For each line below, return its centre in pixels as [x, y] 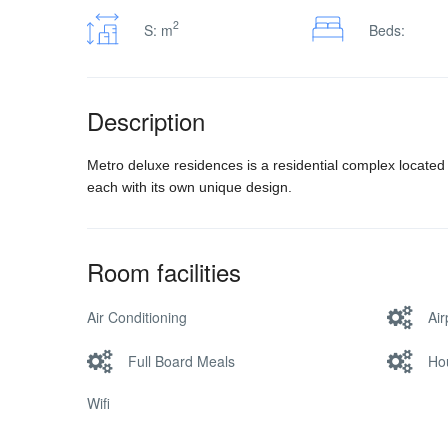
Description [146, 120]
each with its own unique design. [189, 187]
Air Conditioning [137, 316]
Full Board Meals [181, 360]
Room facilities [164, 271]
